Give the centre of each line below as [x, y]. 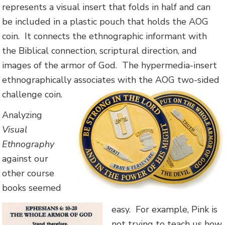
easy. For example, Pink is [165, 209]
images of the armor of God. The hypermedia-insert [110, 65]
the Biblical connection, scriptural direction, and [100, 50]
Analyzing [22, 115]
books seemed [32, 188]
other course [28, 174]
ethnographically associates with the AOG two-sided [111, 80]
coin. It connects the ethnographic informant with [105, 36]
